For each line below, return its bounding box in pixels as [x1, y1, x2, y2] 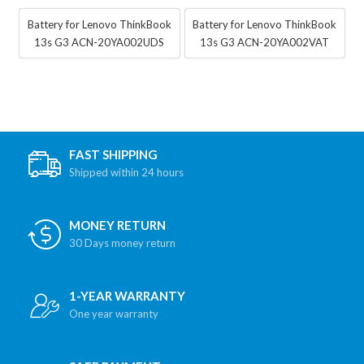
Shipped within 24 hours [69, 166, 184, 180]
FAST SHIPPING [69, 147, 158, 162]
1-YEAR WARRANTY [69, 288, 185, 304]
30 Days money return [69, 236, 175, 250]
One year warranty [69, 307, 158, 321]
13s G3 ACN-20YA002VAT [200, 36, 330, 50]
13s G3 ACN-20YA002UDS [34, 36, 165, 50]
